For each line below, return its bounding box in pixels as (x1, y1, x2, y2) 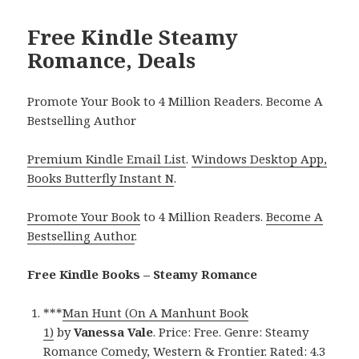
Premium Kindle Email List (27, 150, 187, 167)
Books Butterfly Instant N (27, 169, 175, 186)
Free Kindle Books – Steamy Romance (27, 265, 258, 282)
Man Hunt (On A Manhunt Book (63, 304, 249, 321)
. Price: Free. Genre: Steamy (153, 323, 309, 340)
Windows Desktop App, (192, 150, 328, 167)
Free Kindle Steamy (27, 22, 239, 51)
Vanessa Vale (74, 323, 154, 340)
